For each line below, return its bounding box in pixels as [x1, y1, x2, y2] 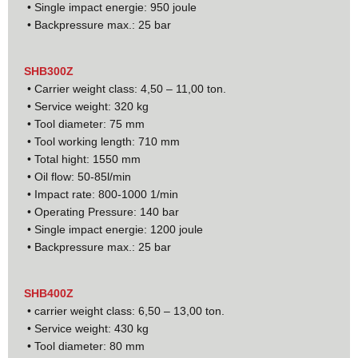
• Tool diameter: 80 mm [24, 339, 145, 352]
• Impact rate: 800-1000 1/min [24, 187, 178, 201]
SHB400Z [24, 286, 74, 300]
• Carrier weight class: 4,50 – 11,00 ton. [24, 82, 226, 95]
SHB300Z [24, 64, 74, 78]
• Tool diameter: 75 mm [24, 117, 145, 130]
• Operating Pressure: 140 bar [24, 205, 179, 218]
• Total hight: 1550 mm [24, 152, 141, 165]
